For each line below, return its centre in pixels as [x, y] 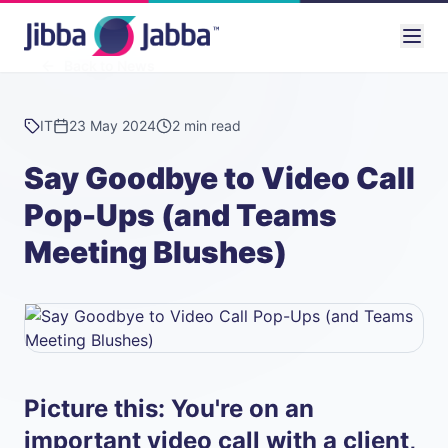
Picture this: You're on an [169, 408]
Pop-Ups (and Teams [180, 215]
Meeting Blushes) [155, 252]
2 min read [206, 125]
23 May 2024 [112, 125]
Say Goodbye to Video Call [219, 178]
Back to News [109, 65]
